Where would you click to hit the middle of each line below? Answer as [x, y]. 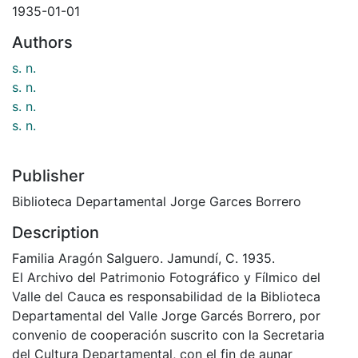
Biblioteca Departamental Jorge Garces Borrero [157, 201]
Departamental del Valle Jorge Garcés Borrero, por [166, 315]
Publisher [48, 175]
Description [56, 232]
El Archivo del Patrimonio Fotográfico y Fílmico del [166, 277]
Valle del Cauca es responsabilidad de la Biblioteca [166, 296]
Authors [42, 42]
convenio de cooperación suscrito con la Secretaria [168, 334]
